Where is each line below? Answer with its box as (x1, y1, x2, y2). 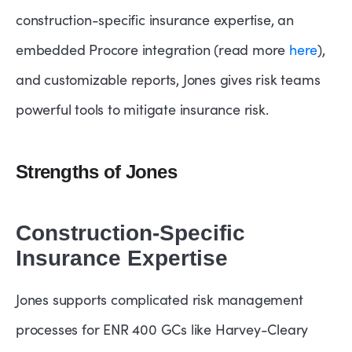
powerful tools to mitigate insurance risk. (16, 100, 269, 119)
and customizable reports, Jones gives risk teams (16, 70, 321, 90)
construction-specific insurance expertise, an (16, 10, 294, 30)
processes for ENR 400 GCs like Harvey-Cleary (16, 320, 309, 339)
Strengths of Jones (16, 161, 178, 183)
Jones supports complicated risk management (16, 290, 303, 310)
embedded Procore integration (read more (16, 40, 289, 60)
